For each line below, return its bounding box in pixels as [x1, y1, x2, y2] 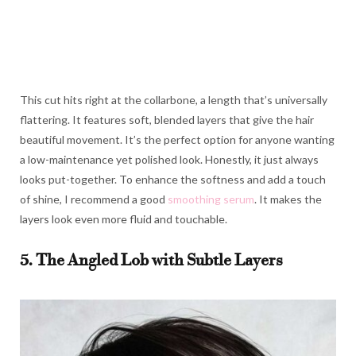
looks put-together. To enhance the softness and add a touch [20, 172, 326, 186]
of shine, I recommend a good [20, 192, 168, 206]
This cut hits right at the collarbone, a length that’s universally [20, 92, 327, 106]
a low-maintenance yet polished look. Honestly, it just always [20, 152, 319, 166]
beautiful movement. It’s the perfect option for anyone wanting [20, 132, 335, 146]
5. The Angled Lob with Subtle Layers [20, 250, 283, 271]
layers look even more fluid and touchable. [20, 211, 227, 226]
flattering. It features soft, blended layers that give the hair [20, 112, 314, 126]
